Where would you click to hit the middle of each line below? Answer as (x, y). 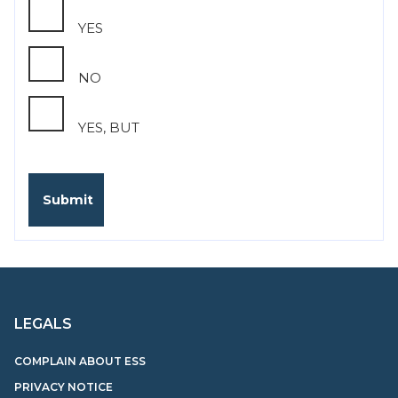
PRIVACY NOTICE (64, 387)
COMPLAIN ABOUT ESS (80, 362)
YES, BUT (109, 128)
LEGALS (43, 324)
